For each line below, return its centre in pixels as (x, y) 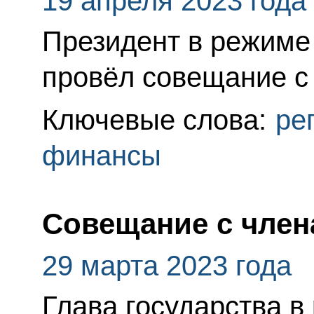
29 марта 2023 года (166, 266)
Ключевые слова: (158, 120)
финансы (101, 156)
